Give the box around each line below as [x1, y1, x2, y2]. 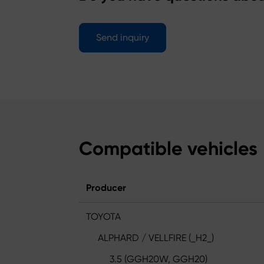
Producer [86, 182, 126, 193]
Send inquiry [96, 32, 149, 43]
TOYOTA [86, 211, 121, 222]
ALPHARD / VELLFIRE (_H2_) [98, 232, 214, 243]
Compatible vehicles [79, 137, 258, 160]
